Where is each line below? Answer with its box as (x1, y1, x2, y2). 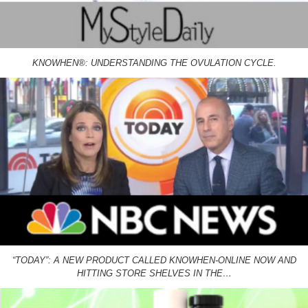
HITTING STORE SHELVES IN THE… (76, 268, 232, 279)
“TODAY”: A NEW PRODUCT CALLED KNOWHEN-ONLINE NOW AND (12, 255, 296, 266)
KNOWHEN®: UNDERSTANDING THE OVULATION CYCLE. (32, 57, 276, 68)
